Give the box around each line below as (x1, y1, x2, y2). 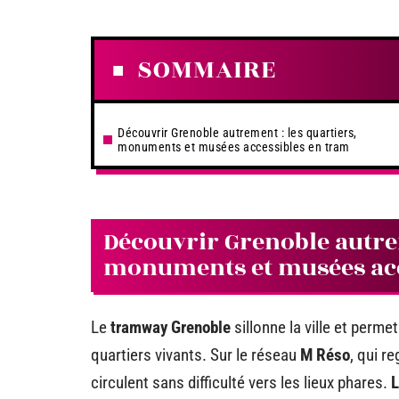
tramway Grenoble (110, 316, 231, 338)
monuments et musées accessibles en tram (118, 140, 350, 154)
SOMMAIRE (137, 51, 276, 89)
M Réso (300, 344, 350, 365)
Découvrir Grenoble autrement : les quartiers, (118, 126, 357, 140)
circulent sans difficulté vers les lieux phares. (91, 371, 391, 393)
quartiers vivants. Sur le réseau (91, 344, 300, 365)
